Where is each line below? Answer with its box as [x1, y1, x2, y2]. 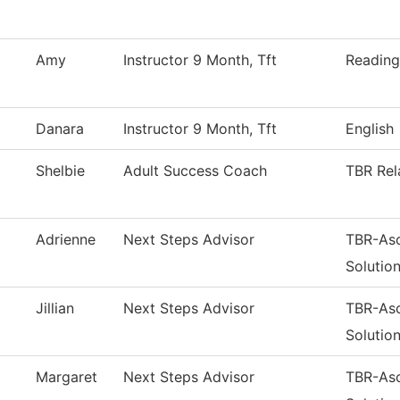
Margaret [36, 368, 97, 387]
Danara [36, 120, 84, 138]
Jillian [36, 299, 74, 318]
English [346, 120, 394, 138]
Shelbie [36, 162, 85, 180]
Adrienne [36, 230, 96, 249]
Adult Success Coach [123, 162, 267, 180]
